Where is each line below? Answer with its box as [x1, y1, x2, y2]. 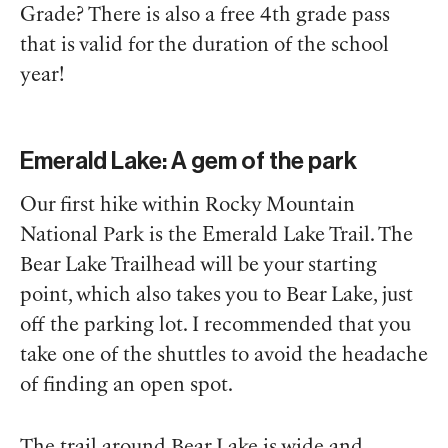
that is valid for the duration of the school [20, 35, 389, 56]
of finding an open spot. [20, 375, 233, 396]
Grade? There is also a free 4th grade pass [20, 5, 390, 26]
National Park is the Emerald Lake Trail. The [20, 225, 413, 246]
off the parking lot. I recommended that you [20, 315, 411, 336]
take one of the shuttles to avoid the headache [20, 345, 428, 366]
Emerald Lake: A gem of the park [20, 146, 357, 175]
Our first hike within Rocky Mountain [20, 195, 355, 216]
